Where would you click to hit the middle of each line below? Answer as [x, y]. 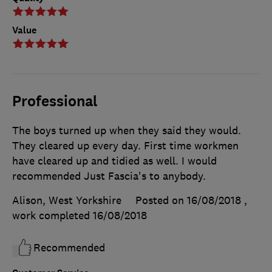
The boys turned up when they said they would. [127, 130]
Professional [55, 101]
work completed [53, 215]
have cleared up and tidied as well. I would [114, 161]
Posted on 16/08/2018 [188, 200]
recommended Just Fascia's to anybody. [109, 176]
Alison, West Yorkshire [67, 200]
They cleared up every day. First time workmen [125, 145]
